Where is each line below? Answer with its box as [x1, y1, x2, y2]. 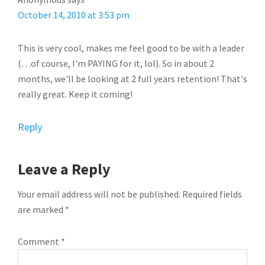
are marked [18, 203, 65, 215]
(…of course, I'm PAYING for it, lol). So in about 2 [18, 57, 214, 69]
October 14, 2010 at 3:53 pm [18, 9, 130, 21]
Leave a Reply [18, 159, 111, 179]
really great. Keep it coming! [18, 88, 132, 100]
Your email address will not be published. [18, 188, 180, 200]
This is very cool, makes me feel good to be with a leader [18, 42, 244, 54]
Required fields [182, 188, 242, 200]
